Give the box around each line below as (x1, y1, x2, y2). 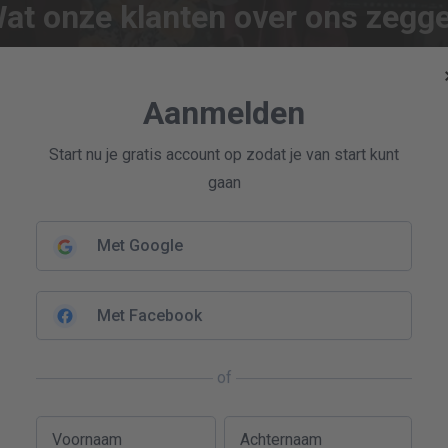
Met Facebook (97, 305, 202, 325)
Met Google (97, 235, 183, 255)
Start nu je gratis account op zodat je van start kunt (49, 145, 399, 165)
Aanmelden (143, 94, 305, 133)
